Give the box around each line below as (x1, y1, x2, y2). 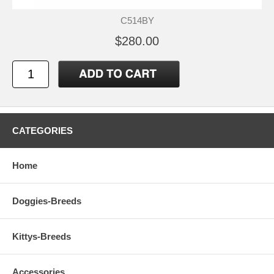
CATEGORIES (12, 125, 73, 136)
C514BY (120, 15, 154, 26)
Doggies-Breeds (12, 196, 81, 206)
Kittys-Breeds (12, 231, 71, 242)
